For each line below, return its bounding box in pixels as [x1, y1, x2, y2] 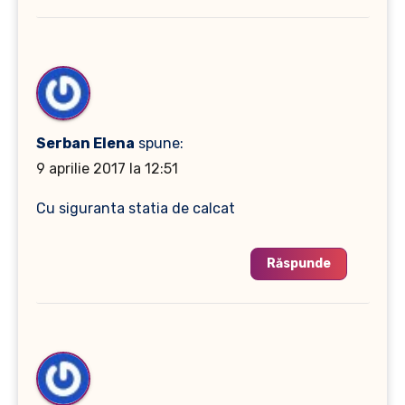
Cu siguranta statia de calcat [35, 199, 235, 217]
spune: [137, 134, 184, 152]
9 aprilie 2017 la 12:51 [35, 159, 178, 177]
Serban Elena [35, 134, 135, 152]
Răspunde [266, 255, 331, 271]
